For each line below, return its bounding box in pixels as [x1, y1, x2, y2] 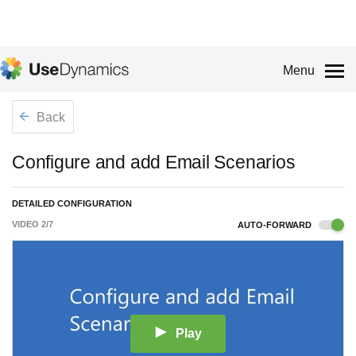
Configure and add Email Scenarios [12, 152, 296, 172]
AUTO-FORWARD [238, 220, 314, 230]
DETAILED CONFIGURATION [12, 199, 132, 208]
